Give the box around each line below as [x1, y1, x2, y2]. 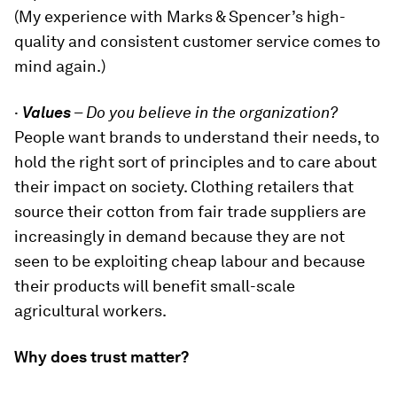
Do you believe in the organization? [86, 103, 338, 122]
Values [22, 103, 71, 122]
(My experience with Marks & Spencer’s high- [14, 7, 346, 27]
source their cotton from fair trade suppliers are [14, 202, 366, 222]
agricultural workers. [14, 301, 167, 321]
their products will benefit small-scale [14, 276, 295, 296]
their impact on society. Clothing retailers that [14, 177, 354, 197]
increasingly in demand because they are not [14, 227, 345, 246]
